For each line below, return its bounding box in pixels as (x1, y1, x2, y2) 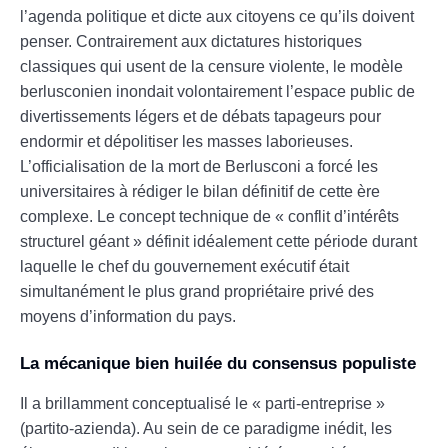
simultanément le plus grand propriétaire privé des (20, 282, 374, 300)
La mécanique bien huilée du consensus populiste (20, 353, 416, 373)
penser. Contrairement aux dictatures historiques (20, 32, 362, 50)
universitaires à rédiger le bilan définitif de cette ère (20, 182, 380, 200)
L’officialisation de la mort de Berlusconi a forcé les (20, 157, 378, 175)
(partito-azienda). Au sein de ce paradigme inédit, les (20, 419, 392, 437)
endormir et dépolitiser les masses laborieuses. (20, 132, 353, 150)
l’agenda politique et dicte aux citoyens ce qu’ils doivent (20, 7, 414, 25)
